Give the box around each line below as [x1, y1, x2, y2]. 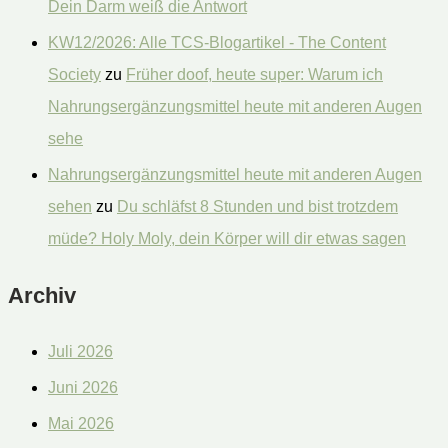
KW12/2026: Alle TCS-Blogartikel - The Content [48, 34, 386, 52]
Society [48, 66, 101, 84]
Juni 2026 [48, 378, 118, 396]
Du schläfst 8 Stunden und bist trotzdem [117, 198, 398, 216]
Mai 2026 [48, 414, 114, 432]
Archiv [8, 282, 76, 308]
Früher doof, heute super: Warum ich [126, 66, 383, 84]
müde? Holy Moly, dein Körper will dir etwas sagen [48, 230, 406, 248]
